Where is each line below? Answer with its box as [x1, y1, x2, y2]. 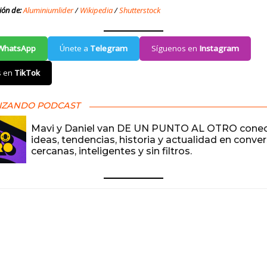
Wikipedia [80, 5, 114, 16]
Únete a [60, 43, 90, 54]
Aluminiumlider [23, 5, 73, 16]
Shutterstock [119, 5, 160, 16]
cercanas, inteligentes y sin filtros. [31, 145, 192, 157]
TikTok [14, 67, 40, 79]
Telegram [90, 43, 128, 54]
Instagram [199, 43, 239, 54]
